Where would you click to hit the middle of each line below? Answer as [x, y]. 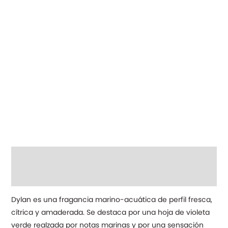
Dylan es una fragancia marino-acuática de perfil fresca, [111, 199]
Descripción [32, 156]
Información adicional [49, 176]
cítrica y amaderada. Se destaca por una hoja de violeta [110, 212]
